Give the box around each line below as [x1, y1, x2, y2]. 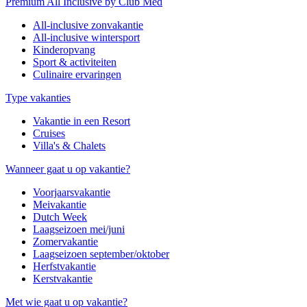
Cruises [33, 127, 65, 139]
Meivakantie [33, 198, 86, 210]
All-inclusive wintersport [33, 31, 140, 43]
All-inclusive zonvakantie [33, 19, 143, 31]
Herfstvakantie [33, 260, 96, 272]
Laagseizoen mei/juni [33, 223, 125, 235]
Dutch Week [33, 210, 87, 223]
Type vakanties [5, 91, 71, 103]
